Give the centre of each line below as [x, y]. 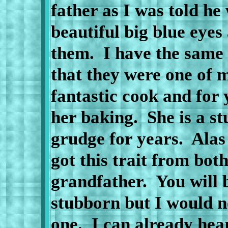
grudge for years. [117, 138]
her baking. [94, 117]
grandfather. [99, 181]
